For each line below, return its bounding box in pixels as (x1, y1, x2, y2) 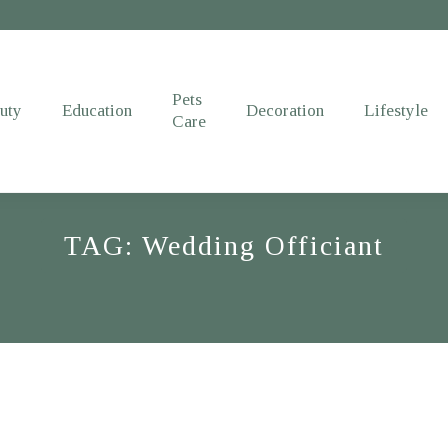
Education (62, 101, 132, 120)
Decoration (246, 101, 324, 120)
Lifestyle (364, 101, 428, 120)
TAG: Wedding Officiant (64, 230, 384, 261)
